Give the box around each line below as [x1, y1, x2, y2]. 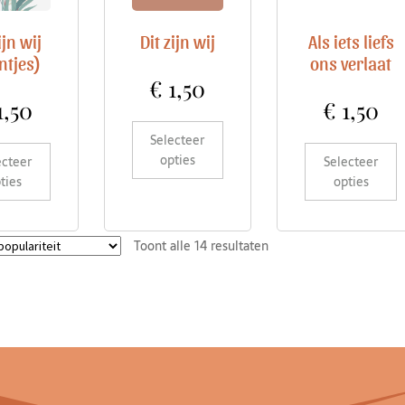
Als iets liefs [307, 31, 394, 53]
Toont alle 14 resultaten [133, 235, 268, 256]
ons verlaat [310, 52, 392, 75]
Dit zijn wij [139, 31, 215, 53]
